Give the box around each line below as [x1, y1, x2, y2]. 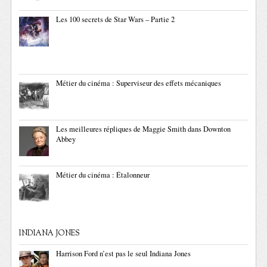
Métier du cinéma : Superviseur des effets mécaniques [56, 77, 222, 88]
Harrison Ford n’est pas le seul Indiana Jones [56, 248, 191, 259]
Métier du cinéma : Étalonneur [56, 169, 150, 180]
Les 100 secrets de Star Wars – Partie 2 [56, 14, 175, 24]
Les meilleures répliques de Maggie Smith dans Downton [56, 123, 231, 134]
